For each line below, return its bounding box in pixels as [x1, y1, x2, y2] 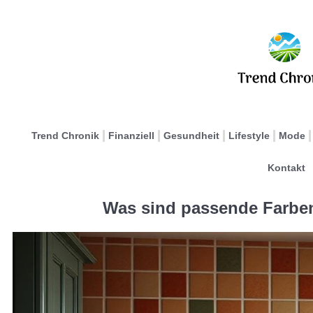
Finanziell [108, 130, 154, 141]
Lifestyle [228, 130, 270, 141]
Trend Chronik [31, 130, 99, 141]
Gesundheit [163, 130, 219, 141]
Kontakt [267, 162, 305, 173]
